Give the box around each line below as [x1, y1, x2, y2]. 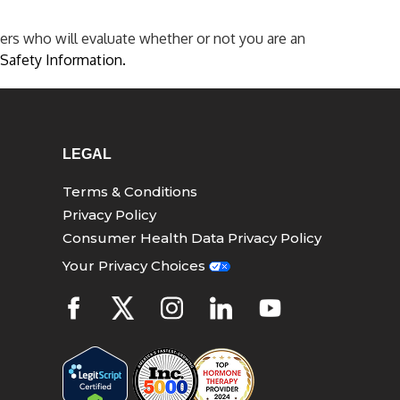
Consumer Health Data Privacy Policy [62, 229, 321, 246]
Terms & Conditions [62, 183, 197, 200]
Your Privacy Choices [62, 257, 209, 274]
